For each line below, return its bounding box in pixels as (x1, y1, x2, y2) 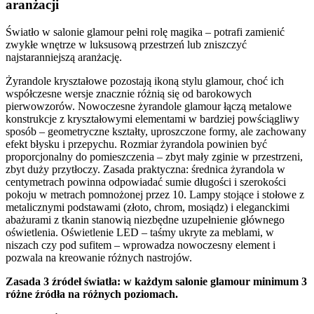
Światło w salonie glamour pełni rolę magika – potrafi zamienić (6, 25, 285, 38)
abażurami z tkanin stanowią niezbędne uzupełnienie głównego (6, 213, 285, 226)
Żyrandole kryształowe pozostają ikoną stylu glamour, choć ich (6, 74, 284, 87)
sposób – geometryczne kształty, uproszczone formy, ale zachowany (6, 125, 306, 137)
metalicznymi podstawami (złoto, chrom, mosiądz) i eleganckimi (6, 200, 289, 213)
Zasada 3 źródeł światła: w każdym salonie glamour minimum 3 (6, 275, 307, 287)
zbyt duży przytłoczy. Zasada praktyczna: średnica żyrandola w (6, 163, 285, 175)
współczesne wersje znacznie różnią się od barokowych (6, 87, 252, 100)
